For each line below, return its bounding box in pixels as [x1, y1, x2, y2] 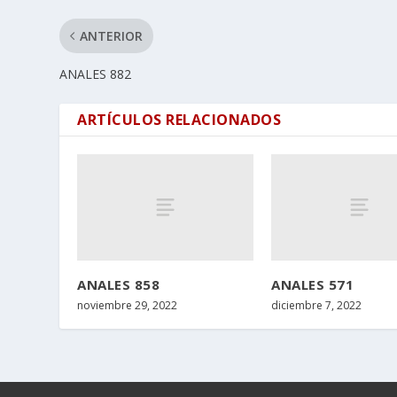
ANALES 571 [271, 275, 354, 293]
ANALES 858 [77, 275, 160, 293]
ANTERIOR [80, 27, 144, 45]
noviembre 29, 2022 [77, 297, 178, 313]
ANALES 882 [59, 66, 132, 83]
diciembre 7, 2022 [271, 297, 362, 313]
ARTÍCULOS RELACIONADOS [77, 110, 282, 130]
